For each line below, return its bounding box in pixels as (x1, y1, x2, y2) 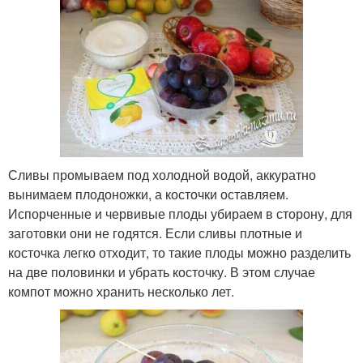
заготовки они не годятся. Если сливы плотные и (8, 224, 302, 243)
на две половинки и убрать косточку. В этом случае (8, 263, 315, 282)
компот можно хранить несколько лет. (8, 282, 234, 301)
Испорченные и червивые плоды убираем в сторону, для (8, 204, 352, 224)
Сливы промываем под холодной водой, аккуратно (8, 165, 316, 185)
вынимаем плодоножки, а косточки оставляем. (8, 185, 288, 204)
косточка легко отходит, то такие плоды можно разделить (8, 243, 351, 263)
